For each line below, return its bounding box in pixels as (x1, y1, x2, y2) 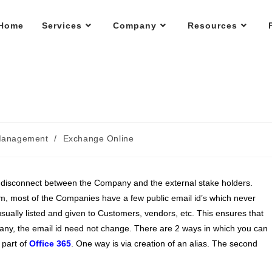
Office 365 (29, 239, 71, 248)
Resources (188, 21, 237, 30)
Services (42, 21, 82, 30)
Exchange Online (63, 134, 134, 143)
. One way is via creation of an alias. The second (71, 239, 257, 248)
